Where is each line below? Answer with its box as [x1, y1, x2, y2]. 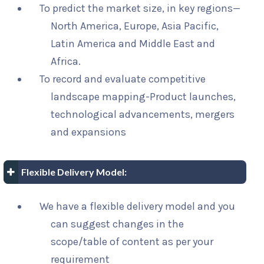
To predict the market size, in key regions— [39, 2, 240, 15]
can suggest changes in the [51, 217, 184, 231]
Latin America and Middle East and [51, 37, 216, 51]
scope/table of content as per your [51, 235, 214, 249]
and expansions [51, 126, 127, 139]
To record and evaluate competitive [39, 72, 206, 86]
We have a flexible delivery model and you [39, 200, 235, 213]
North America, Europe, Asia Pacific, [51, 19, 219, 33]
